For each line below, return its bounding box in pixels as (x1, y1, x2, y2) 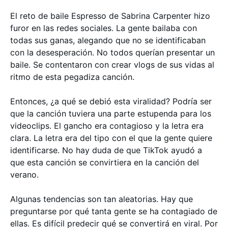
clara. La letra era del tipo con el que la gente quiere (10, 133, 212, 143)
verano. (10, 169, 39, 180)
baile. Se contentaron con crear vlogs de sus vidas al (10, 60, 214, 70)
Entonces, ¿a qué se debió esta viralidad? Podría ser (10, 96, 212, 106)
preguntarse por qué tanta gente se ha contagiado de (10, 206, 217, 216)
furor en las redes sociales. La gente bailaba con (10, 23, 197, 33)
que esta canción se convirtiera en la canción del (10, 157, 199, 167)
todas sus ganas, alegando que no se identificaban (10, 35, 206, 45)
